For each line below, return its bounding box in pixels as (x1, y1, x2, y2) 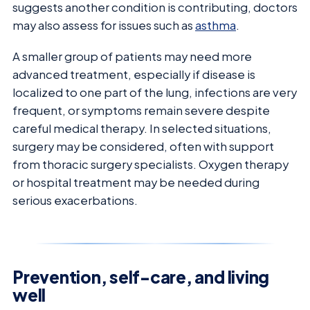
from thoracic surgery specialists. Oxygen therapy (12, 156, 289, 172)
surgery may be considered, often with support (12, 138, 274, 154)
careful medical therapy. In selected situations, (12, 120, 271, 136)
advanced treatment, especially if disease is (12, 66, 255, 82)
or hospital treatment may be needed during (12, 174, 259, 190)
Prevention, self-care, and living (12, 266, 270, 287)
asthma (195, 18, 236, 33)
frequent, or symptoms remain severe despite (12, 102, 270, 118)
